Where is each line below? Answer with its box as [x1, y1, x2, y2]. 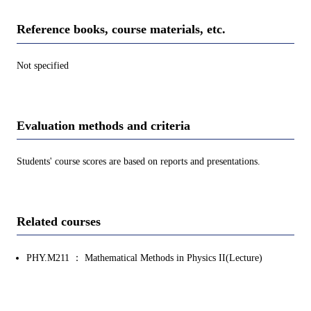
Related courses [17, 214, 101, 228]
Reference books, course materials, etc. [17, 22, 226, 37]
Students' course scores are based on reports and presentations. [17, 155, 260, 167]
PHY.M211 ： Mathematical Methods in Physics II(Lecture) [26, 253, 262, 264]
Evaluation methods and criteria [17, 118, 190, 133]
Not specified [17, 60, 69, 71]
